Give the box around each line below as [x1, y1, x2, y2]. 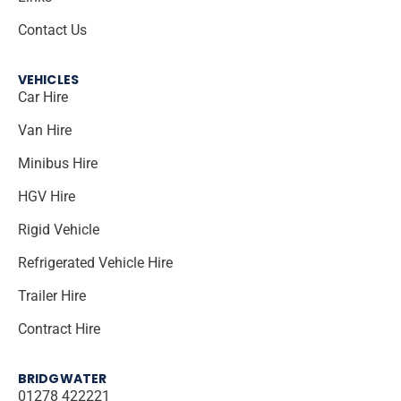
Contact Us [18, 21, 87, 38]
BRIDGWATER [18, 370, 107, 388]
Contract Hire [18, 320, 100, 337]
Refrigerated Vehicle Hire [18, 254, 182, 271]
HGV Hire [18, 188, 84, 205]
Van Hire [18, 122, 72, 139]
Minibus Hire [18, 155, 107, 172]
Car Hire [18, 89, 77, 106]
